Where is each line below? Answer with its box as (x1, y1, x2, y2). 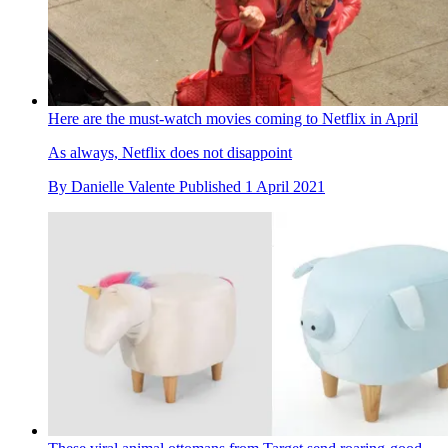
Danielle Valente (71, 178, 175, 196)
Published (179, 178, 245, 196)
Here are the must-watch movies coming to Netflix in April (48, 110, 418, 128)
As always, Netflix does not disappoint (48, 144, 292, 162)
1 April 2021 (245, 178, 325, 196)
